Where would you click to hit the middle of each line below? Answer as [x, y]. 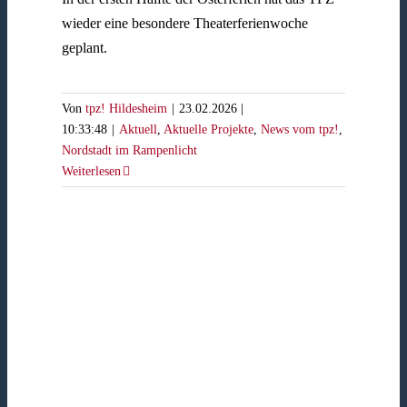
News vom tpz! [299, 129]
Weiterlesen [91, 171]
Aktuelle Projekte [208, 129]
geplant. [84, 47]
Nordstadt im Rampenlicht [129, 150]
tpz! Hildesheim [126, 108]
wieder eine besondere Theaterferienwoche [184, 23]
